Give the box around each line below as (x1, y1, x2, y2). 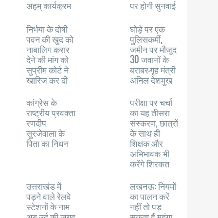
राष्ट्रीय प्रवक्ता (26, 106, 76, 119)
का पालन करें (130, 190, 170, 202)
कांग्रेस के (26, 96, 57, 109)
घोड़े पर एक (130, 22, 165, 35)
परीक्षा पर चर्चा (130, 96, 173, 109)
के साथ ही (130, 127, 161, 139)
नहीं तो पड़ (130, 200, 162, 213)
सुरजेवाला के (26, 127, 65, 139)
